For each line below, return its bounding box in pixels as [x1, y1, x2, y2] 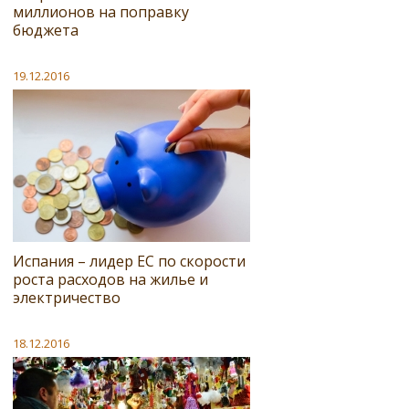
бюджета [13, 19, 79, 40]
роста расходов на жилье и [13, 268, 208, 289]
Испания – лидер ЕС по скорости [13, 250, 246, 271]
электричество [13, 287, 121, 308]
